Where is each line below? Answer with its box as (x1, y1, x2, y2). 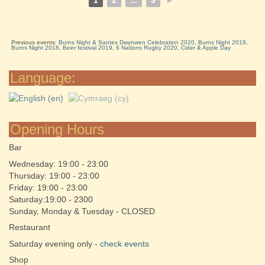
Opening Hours (10, 121, 104, 138)
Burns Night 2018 (11, 44, 59, 51)
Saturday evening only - (9, 239, 100, 249)
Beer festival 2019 (62, 44, 112, 51)
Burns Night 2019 (198, 38, 246, 46)
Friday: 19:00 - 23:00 (9, 183, 88, 193)
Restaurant (9, 222, 50, 232)
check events (100, 239, 149, 249)
